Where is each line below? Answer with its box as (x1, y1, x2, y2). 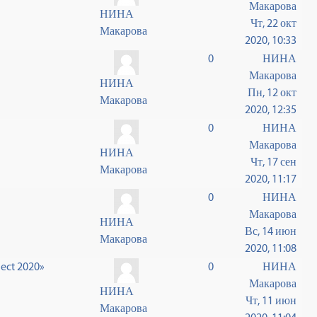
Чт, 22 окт (250, 16, 297, 30)
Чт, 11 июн (246, 294, 297, 307)
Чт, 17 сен (250, 155, 297, 168)
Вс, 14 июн (245, 224, 297, 238)
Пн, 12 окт (248, 86, 297, 99)
